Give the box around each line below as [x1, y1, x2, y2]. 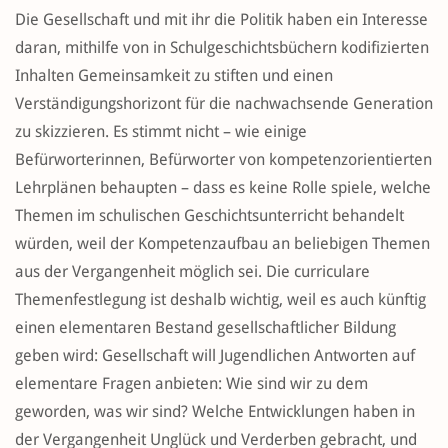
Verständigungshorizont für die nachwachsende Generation [15, 94, 433, 114]
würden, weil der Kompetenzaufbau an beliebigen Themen [15, 234, 430, 254]
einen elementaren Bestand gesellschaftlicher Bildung [15, 318, 396, 338]
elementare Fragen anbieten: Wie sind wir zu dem [15, 374, 368, 394]
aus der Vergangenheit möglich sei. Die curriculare [15, 262, 370, 282]
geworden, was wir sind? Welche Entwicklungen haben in [15, 402, 415, 422]
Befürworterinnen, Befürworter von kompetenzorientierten [15, 150, 432, 170]
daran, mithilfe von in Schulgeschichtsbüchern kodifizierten [15, 38, 429, 58]
